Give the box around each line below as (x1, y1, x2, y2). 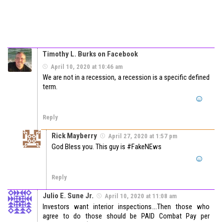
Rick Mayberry (52, 131, 97, 140)
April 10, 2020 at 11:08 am (105, 192, 177, 200)
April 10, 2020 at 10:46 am (51, 62, 123, 70)
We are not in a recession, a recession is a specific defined (43, 72, 210, 82)
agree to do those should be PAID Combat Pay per (43, 211, 210, 221)
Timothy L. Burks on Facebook (43, 49, 138, 58)
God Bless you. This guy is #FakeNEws (52, 142, 162, 151)
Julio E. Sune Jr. (43, 191, 94, 200)
